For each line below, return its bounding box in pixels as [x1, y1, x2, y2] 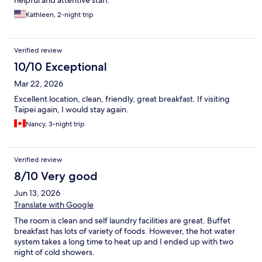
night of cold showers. [14, 247, 95, 258]
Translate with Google [14, 199, 94, 211]
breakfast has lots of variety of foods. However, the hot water [14, 226, 235, 237]
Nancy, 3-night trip [26, 119, 85, 129]
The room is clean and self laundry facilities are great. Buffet [14, 215, 230, 226]
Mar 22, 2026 [14, 78, 63, 89]
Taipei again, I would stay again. [14, 104, 129, 115]
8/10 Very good [14, 169, 98, 184]
